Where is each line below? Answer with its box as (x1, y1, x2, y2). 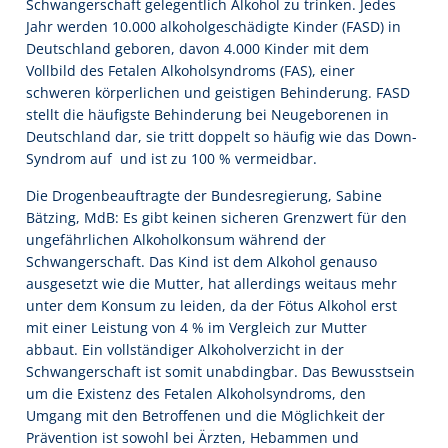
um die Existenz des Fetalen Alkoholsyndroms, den (26, 383, 366, 403)
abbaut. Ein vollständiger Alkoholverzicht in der (26, 339, 344, 359)
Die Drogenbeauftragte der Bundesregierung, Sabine (26, 185, 382, 205)
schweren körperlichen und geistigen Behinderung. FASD (26, 83, 410, 103)
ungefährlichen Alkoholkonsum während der (26, 229, 326, 249)
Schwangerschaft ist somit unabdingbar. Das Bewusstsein (26, 361, 415, 381)
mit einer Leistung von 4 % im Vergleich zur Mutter (26, 317, 367, 337)
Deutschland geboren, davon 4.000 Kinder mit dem (26, 39, 369, 59)
